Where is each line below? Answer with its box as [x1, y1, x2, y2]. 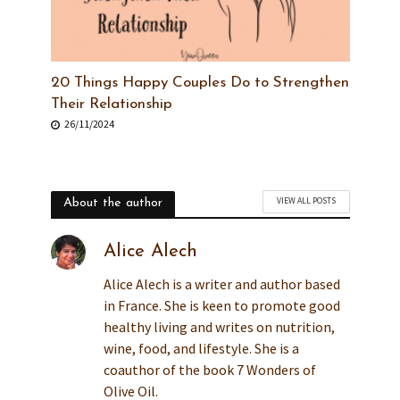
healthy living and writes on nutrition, [103, 318, 335, 337]
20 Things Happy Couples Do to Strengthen [50, 75, 349, 91]
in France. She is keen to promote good [103, 296, 340, 315]
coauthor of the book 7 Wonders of [103, 361, 316, 379]
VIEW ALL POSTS [276, 195, 336, 207]
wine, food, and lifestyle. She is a [103, 339, 299, 358]
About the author [62, 196, 162, 211]
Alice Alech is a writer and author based [103, 275, 340, 294]
